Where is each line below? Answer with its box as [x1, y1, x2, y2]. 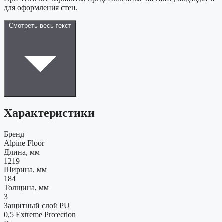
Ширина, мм [4, 166, 47, 174]
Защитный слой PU [4, 201, 70, 210]
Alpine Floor [4, 139, 44, 148]
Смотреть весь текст [9, 22, 71, 30]
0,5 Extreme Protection [4, 210, 76, 219]
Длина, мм [4, 148, 40, 157]
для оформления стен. [4, 3, 78, 12]
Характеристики [4, 107, 95, 120]
